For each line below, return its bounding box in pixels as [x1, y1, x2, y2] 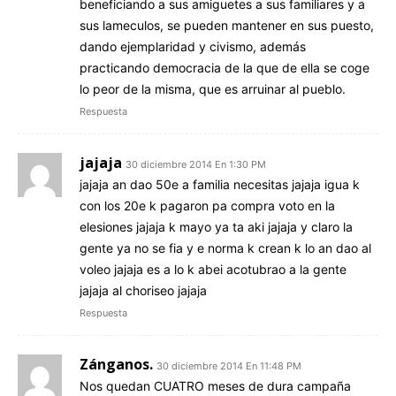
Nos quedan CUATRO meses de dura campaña [80, 377, 351, 393]
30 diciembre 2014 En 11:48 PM [156, 359, 301, 372]
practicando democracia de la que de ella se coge [80, 59, 369, 75]
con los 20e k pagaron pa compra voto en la [80, 197, 335, 213]
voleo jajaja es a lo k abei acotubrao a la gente [80, 261, 346, 277]
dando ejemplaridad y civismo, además [80, 38, 306, 54]
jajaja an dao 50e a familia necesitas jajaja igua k [80, 176, 360, 192]
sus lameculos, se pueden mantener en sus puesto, [80, 17, 374, 33]
